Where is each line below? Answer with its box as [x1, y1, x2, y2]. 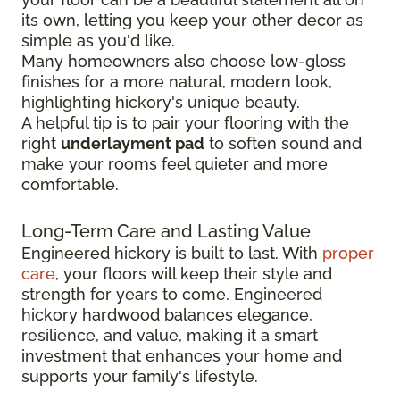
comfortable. [21, 174, 119, 194]
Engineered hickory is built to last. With [21, 243, 322, 262]
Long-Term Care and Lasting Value [21, 220, 311, 242]
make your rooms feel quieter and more [21, 154, 328, 173]
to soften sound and [204, 133, 362, 153]
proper [322, 243, 374, 262]
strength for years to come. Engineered [21, 284, 322, 304]
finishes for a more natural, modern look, [21, 71, 332, 91]
